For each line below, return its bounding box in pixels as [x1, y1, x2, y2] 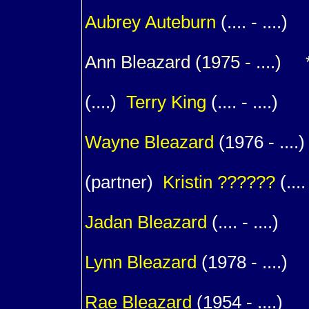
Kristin [163, 172, 217, 192]
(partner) [85, 172, 163, 192]
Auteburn [145, 12, 216, 32]
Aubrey [85, 12, 145, 32]
